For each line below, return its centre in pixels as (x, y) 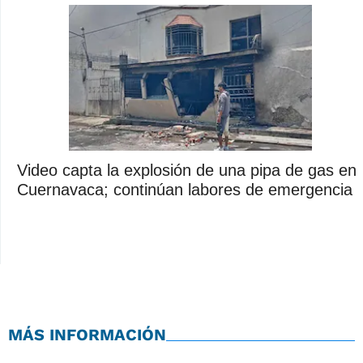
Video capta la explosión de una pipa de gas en (187, 170)
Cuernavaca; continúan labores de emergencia (185, 189)
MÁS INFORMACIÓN (87, 334)
